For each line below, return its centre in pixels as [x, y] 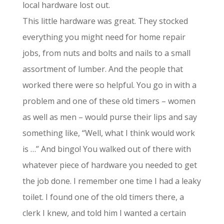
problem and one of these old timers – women [109, 101]
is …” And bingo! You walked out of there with [106, 149]
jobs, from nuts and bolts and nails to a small [106, 53]
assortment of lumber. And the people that [102, 69]
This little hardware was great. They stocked [105, 21]
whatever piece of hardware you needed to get [109, 165]
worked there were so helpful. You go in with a [109, 85]
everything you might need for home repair [104, 37]
